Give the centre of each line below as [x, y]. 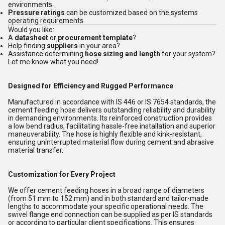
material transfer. [36, 150]
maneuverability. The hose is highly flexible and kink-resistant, [105, 134]
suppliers [62, 46]
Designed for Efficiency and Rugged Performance [91, 86]
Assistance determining [46, 54]
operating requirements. [46, 21]
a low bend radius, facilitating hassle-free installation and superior [112, 126]
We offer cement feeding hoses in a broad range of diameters [106, 190]
